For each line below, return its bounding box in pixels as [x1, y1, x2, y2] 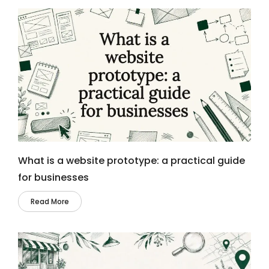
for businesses [18, 170, 89, 184]
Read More [31, 196, 69, 207]
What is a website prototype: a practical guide [18, 153, 245, 168]
